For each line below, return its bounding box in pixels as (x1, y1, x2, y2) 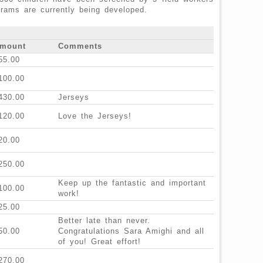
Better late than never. (58, 216, 150, 225)
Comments (58, 42, 102, 51)
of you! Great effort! (58, 237, 141, 247)
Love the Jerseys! (58, 112, 131, 121)
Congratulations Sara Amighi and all (58, 227, 204, 236)
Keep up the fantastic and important (58, 178, 206, 188)
